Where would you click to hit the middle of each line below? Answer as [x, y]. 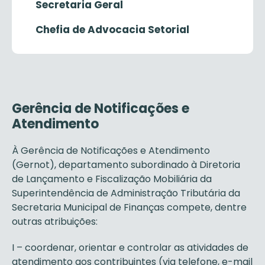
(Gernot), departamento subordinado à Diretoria [126, 165]
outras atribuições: [55, 222]
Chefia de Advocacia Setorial [112, 30]
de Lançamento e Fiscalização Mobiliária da [112, 179]
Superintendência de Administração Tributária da [126, 193]
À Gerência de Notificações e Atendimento [111, 151]
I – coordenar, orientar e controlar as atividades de [130, 248]
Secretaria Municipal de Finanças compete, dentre [129, 207]
